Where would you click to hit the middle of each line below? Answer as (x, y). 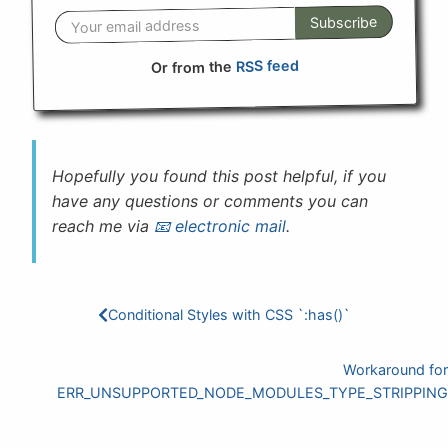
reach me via (103, 226)
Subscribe (343, 22)
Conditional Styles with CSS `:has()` (229, 315)
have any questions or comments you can (210, 201)
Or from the (193, 67)
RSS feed (267, 66)
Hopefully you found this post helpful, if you (219, 176)
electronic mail (230, 226)
